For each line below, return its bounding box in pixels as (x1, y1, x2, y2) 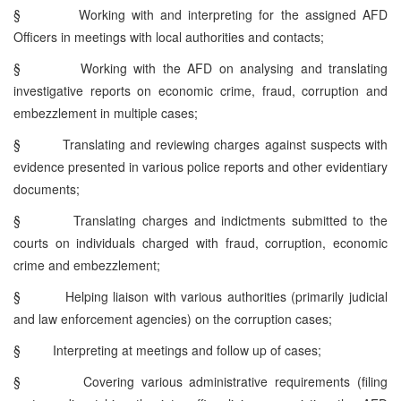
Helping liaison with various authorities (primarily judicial (64, 286, 388, 305)
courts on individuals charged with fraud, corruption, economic (13, 233, 388, 252)
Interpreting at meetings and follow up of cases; (53, 340, 321, 359)
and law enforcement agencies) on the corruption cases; (13, 309, 332, 328)
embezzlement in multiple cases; (13, 103, 198, 122)
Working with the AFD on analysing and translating (80, 58, 388, 77)
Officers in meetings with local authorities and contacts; (13, 27, 324, 46)
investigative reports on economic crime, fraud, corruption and (13, 81, 388, 99)
